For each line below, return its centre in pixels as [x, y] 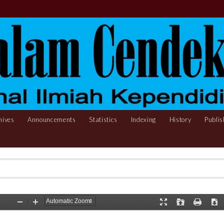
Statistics [103, 119]
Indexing [143, 119]
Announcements [52, 119]
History [180, 119]
